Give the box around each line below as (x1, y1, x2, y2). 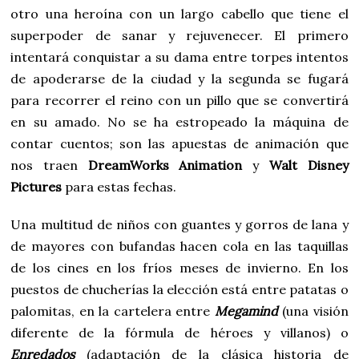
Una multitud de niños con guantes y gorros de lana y (10, 216, 349, 232)
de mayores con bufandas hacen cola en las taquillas (10, 237, 349, 254)
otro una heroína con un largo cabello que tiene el (10, 5, 349, 22)
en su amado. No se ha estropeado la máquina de (10, 113, 349, 130)
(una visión (277, 302, 349, 319)
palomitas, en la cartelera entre (10, 302, 215, 319)
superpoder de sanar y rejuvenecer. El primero (10, 26, 349, 43)
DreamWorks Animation (87, 156, 243, 173)
